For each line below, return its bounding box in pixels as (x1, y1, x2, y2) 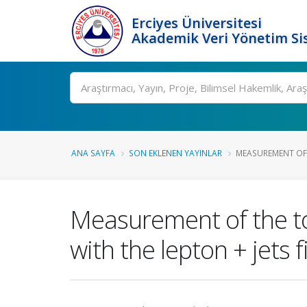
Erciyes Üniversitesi (132, 14, 262, 32)
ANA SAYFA (71, 147, 115, 158)
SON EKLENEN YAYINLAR (129, 147, 222, 158)
